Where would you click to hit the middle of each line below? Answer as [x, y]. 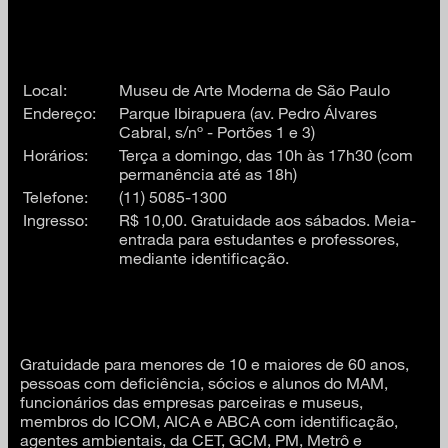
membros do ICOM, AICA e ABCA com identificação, [209, 420]
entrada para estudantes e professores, [259, 238]
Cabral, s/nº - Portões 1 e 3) [217, 131]
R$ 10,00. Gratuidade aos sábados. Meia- [267, 219]
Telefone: [55, 196]
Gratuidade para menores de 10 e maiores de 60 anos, [214, 363]
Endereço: [59, 112]
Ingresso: [55, 219]
